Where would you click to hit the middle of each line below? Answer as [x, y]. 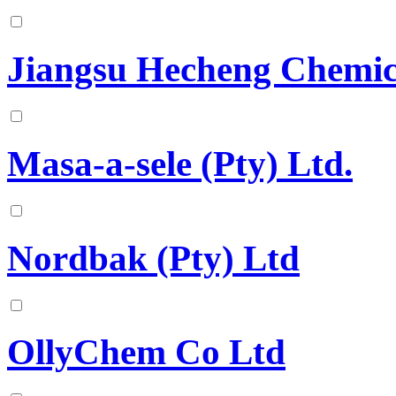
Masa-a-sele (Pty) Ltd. [180, 164]
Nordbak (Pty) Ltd [153, 258]
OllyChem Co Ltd [146, 353]
